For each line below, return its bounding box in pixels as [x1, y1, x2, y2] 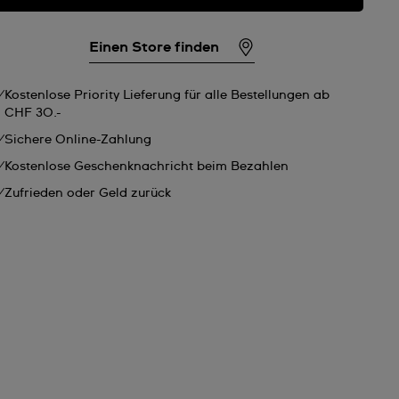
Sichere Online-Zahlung [4, 134, 152, 146]
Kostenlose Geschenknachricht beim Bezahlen [4, 160, 289, 173]
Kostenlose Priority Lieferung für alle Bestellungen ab [4, 89, 330, 102]
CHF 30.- [4, 107, 62, 119]
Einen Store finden [88, 39, 219, 54]
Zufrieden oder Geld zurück [4, 187, 172, 199]
